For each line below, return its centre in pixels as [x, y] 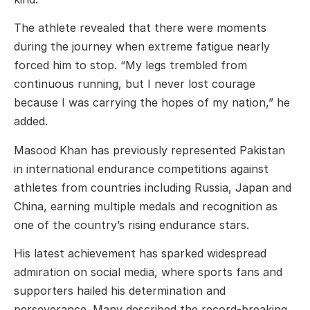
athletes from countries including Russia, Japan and [153, 187]
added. [31, 121]
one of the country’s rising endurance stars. [131, 225]
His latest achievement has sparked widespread [140, 254]
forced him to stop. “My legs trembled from [130, 65]
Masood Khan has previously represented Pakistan [149, 150]
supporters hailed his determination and [120, 291]
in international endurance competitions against [141, 168]
